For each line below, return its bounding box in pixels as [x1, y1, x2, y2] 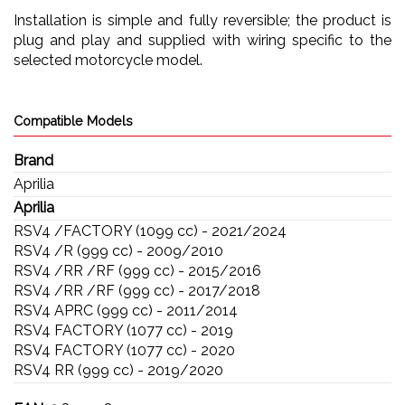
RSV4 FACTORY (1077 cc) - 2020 [14, 342, 235, 360]
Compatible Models [14, 113, 133, 128]
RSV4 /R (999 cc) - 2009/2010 [14, 242, 223, 260]
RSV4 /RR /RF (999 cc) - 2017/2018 [14, 282, 260, 300]
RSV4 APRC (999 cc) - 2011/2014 [14, 302, 238, 320]
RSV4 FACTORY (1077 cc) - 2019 [14, 322, 233, 340]
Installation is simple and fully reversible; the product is [14, 11, 391, 29]
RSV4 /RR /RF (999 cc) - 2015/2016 [14, 262, 261, 280]
